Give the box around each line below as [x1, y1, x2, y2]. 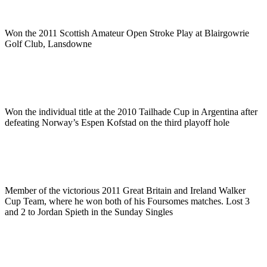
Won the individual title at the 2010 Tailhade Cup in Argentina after [5, 107, 257, 117]
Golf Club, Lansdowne [5, 39, 92, 49]
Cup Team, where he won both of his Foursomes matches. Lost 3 [5, 196, 250, 207]
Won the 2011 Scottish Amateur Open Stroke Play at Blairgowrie [5, 28, 249, 39]
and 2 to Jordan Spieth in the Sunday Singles [5, 207, 173, 218]
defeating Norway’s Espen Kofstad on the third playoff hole [5, 117, 229, 128]
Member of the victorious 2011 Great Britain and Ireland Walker [5, 185, 246, 196]
